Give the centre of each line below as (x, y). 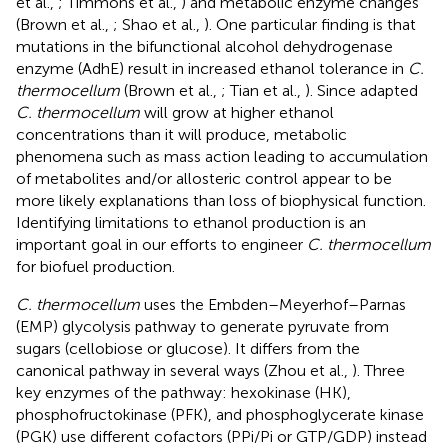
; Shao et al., (158, 24)
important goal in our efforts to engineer (161, 244)
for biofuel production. (95, 266)
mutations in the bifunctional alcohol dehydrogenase (204, 46)
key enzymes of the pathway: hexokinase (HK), (183, 392)
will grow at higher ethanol (237, 112)
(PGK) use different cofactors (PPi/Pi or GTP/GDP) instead (221, 436)
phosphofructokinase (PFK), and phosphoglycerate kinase (220, 414)
